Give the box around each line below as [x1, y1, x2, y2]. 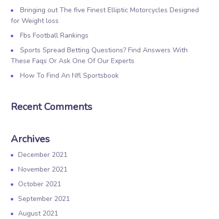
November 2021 [18, 165, 68, 174]
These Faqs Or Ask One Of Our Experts [11, 56, 135, 66]
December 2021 [18, 150, 68, 159]
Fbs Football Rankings [20, 31, 89, 40]
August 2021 [18, 209, 59, 218]
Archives [11, 132, 50, 146]
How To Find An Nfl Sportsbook [20, 71, 119, 80]
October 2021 [18, 179, 62, 189]
